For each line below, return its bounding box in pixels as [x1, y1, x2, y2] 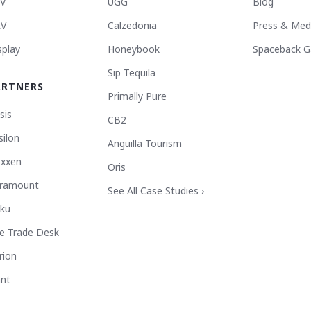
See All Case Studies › [108, 184, 204, 197]
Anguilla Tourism [108, 137, 182, 150]
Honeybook [108, 42, 160, 56]
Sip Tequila [108, 66, 155, 79]
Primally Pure [108, 90, 167, 103]
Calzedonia [108, 19, 157, 32]
